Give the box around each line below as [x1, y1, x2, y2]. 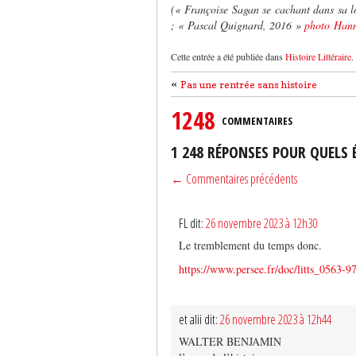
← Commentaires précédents [171, 169, 297, 188]
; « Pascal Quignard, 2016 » [171, 17, 304, 33]
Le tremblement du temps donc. [179, 237, 322, 253]
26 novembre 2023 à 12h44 [220, 310, 331, 328]
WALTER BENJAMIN [179, 333, 281, 349]
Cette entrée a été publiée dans [171, 49, 285, 63]
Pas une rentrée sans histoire [180, 78, 317, 91]
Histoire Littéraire [285, 49, 351, 63]
